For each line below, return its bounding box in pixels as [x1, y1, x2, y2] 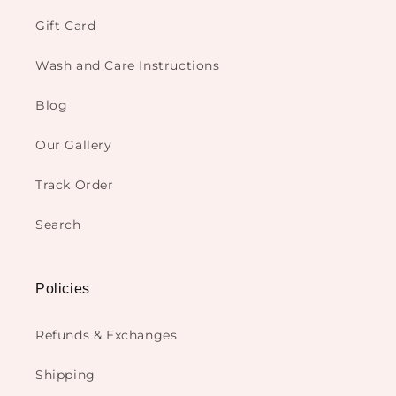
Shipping [35, 367, 95, 384]
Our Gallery [35, 137, 112, 154]
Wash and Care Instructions [35, 57, 220, 74]
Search [35, 217, 81, 233]
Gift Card [35, 18, 96, 34]
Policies [35, 281, 90, 297]
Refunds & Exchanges [35, 327, 178, 344]
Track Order [35, 177, 114, 194]
